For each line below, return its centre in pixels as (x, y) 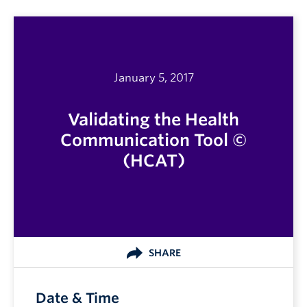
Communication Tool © (153, 140)
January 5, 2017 (153, 78)
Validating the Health (153, 120)
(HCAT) (153, 161)
